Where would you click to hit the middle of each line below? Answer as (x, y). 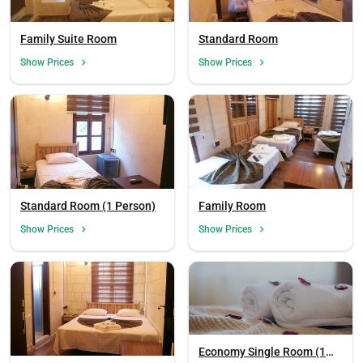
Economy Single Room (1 (262, 352)
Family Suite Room (68, 38)
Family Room (232, 205)
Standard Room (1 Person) (88, 205)
